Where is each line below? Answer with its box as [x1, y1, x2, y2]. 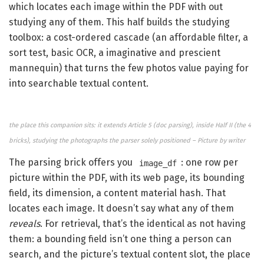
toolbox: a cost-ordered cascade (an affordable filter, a [9, 32, 248, 44]
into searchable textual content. [9, 78, 148, 90]
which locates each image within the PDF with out [9, 1, 223, 13]
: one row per [181, 157, 239, 169]
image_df [139, 158, 177, 168]
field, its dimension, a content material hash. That [9, 187, 226, 199]
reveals [9, 218, 40, 230]
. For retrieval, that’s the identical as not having [40, 218, 246, 230]
